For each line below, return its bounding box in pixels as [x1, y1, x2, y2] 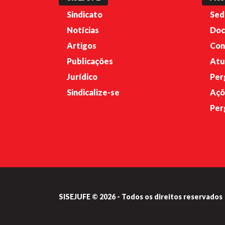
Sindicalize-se [67, 87, 120, 97]
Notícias [67, 25, 99, 35]
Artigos [67, 40, 96, 50]
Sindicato [67, 9, 102, 19]
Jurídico [67, 71, 97, 81]
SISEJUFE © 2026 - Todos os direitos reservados [59, 192, 222, 201]
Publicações [67, 56, 113, 66]
